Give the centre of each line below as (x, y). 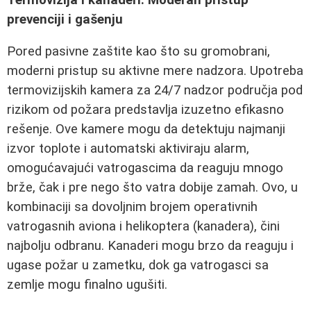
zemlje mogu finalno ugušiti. (87, 285)
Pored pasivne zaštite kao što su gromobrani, (138, 52)
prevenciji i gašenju (65, 19)
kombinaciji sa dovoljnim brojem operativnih (132, 207)
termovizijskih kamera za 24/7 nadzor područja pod (155, 91)
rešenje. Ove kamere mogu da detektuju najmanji (146, 129)
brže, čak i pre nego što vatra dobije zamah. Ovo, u (152, 188)
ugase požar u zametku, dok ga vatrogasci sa (138, 266)
